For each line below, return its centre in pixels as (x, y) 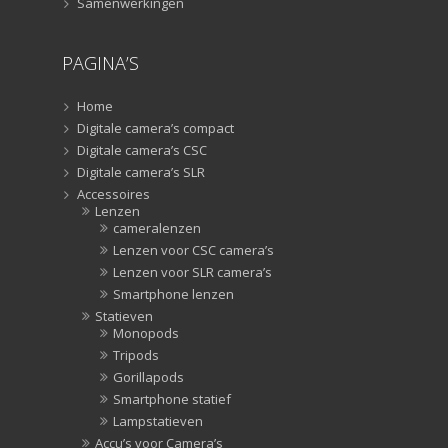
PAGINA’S (100, 62)
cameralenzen (157, 227)
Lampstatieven (158, 420)
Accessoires (113, 193)
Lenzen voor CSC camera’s (193, 249)
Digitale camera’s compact (155, 127)
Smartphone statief (172, 398)
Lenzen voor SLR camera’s (192, 271)
